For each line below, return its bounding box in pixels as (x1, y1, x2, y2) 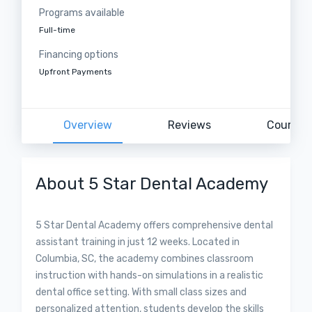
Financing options (39, 49, 119, 61)
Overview (63, 118, 113, 132)
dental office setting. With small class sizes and (36, 286, 247, 298)
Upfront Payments (39, 67, 113, 77)
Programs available (39, 7, 125, 19)
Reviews (168, 118, 212, 132)
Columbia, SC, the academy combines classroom (36, 253, 254, 265)
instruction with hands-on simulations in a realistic (36, 270, 264, 281)
